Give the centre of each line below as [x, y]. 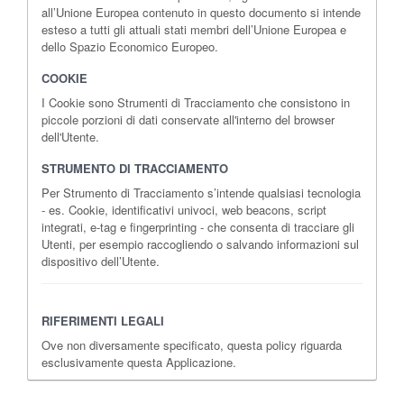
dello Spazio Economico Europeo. [130, 46]
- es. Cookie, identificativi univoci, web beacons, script [184, 209]
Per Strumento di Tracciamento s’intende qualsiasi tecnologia [201, 192]
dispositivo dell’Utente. [101, 261]
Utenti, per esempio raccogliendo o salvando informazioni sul [200, 243]
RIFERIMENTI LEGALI [103, 320]
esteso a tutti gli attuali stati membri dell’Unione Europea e [194, 29]
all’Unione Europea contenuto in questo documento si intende [201, 12]
